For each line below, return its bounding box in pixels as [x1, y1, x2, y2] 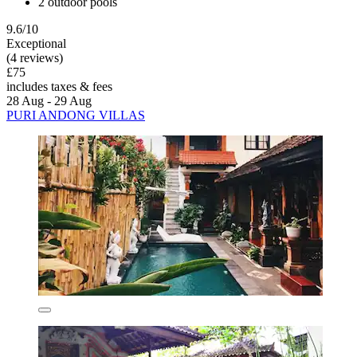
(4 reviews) [6, 50, 63, 65]
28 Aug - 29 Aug [6, 93, 92, 108]
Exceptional [6, 36, 66, 50]
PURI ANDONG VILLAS [6, 108, 145, 122]
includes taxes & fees [6, 79, 112, 93]
